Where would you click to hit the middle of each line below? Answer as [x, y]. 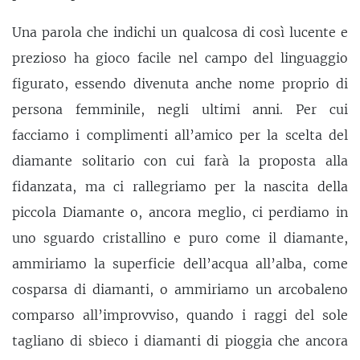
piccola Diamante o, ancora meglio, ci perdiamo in [180, 213]
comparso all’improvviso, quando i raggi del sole [180, 315]
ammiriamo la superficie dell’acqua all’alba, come [180, 264]
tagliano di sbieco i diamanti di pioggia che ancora [180, 341]
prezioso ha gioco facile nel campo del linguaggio [180, 58]
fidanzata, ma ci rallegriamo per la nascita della [180, 187]
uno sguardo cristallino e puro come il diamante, [180, 238]
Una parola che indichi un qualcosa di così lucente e [180, 33]
